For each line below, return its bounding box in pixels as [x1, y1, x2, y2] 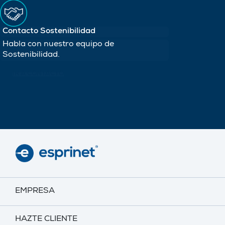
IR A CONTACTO [13, 70, 64, 77]
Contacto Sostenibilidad [3, 27, 95, 36]
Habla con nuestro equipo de [3, 40, 114, 49]
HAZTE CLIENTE [15, 215, 77, 223]
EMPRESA [15, 187, 55, 195]
